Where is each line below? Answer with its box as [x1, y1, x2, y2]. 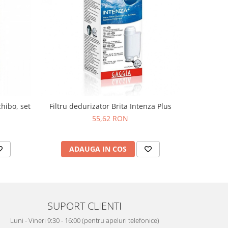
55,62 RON [92, 113, 128, 123]
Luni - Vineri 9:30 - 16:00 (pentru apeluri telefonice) [10, 216, 159, 225]
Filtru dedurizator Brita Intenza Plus [49, 101, 172, 111]
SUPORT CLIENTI [47, 198, 122, 213]
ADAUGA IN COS [69, 144, 127, 154]
